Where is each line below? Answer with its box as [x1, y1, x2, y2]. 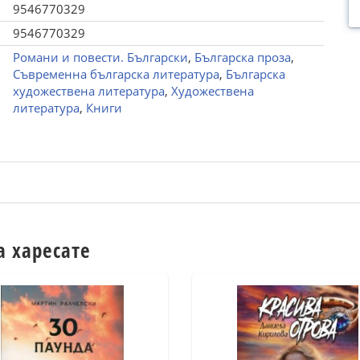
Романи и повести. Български [12, 49, 188, 65]
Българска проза [194, 49, 291, 65]
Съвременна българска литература [12, 66, 219, 82]
